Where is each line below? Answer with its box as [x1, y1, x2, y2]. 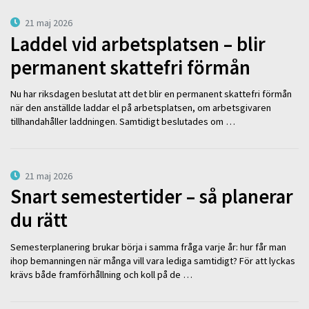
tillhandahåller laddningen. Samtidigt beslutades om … [10, 115, 235, 128]
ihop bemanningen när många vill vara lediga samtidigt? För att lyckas [10, 254, 295, 267]
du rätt [10, 208, 68, 233]
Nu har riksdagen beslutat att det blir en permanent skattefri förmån [10, 88, 292, 101]
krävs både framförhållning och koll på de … [10, 268, 192, 281]
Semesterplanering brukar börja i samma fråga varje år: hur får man [10, 240, 286, 253]
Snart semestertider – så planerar [10, 184, 293, 210]
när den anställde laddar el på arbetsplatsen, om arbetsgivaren [10, 101, 271, 114]
